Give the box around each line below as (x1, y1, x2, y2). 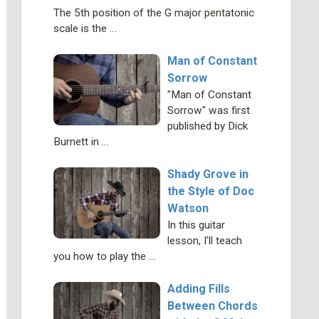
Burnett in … (53, 135, 109, 148)
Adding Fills (167, 282, 230, 296)
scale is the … (53, 22, 117, 35)
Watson (167, 202, 209, 215)
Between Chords (167, 299, 258, 313)
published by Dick (167, 120, 248, 132)
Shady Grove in (167, 167, 249, 181)
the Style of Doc (167, 184, 254, 198)
